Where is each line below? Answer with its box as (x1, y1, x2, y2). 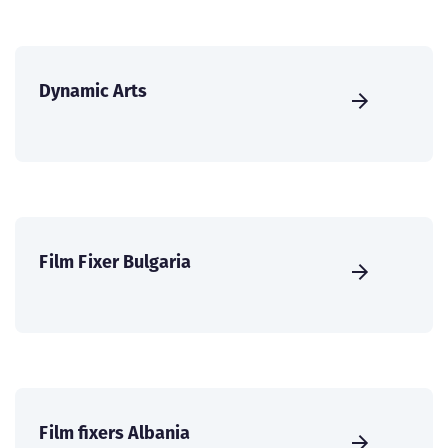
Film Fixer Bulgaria (39, 248, 191, 274)
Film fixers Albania (39, 419, 190, 445)
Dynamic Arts (39, 77, 147, 103)
